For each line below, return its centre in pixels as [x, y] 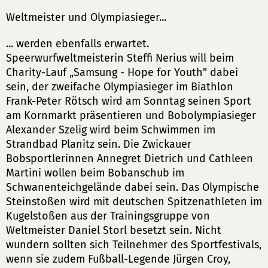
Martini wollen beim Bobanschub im [95, 173]
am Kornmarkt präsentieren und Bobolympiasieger [131, 115]
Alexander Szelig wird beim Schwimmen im [111, 130]
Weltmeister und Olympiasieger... [86, 17]
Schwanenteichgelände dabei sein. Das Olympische [133, 187]
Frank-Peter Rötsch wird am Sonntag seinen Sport [129, 101]
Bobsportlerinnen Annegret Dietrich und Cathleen [130, 159]
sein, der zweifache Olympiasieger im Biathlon [120, 87]
